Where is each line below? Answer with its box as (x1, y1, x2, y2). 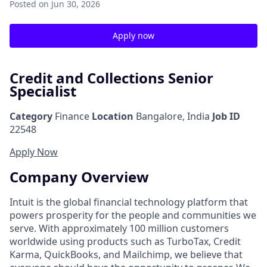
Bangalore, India (133, 109, 212, 123)
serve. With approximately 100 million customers (10, 221, 229, 235)
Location (92, 109, 133, 123)
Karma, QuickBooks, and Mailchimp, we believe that (10, 247, 243, 261)
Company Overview (10, 166, 149, 187)
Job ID (212, 109, 240, 123)
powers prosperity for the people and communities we (10, 208, 256, 222)
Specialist (10, 81, 76, 101)
